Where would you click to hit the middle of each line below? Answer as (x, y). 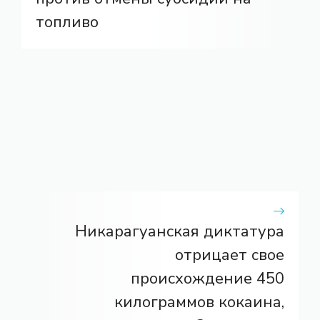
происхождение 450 (207, 278)
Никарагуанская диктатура (180, 231)
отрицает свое (230, 255)
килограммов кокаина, (199, 302)
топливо (67, 22)
